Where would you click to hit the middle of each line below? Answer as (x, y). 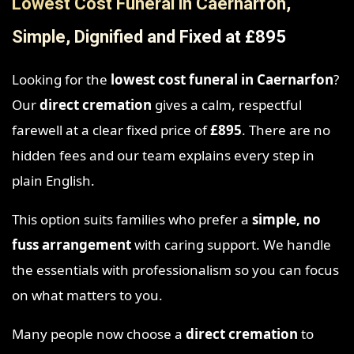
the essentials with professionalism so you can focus (175, 270)
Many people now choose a (99, 334)
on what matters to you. (87, 296)
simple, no (286, 220)
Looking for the (61, 80)
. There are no (286, 130)
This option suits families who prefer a (132, 220)
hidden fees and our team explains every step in (163, 156)
